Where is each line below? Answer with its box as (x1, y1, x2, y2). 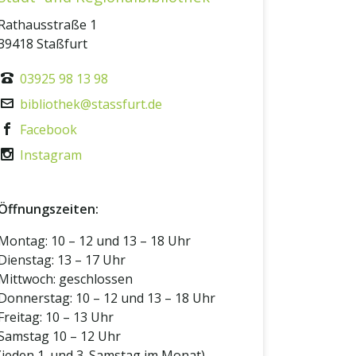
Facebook (20, 121, 77, 138)
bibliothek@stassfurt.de (20, 95, 162, 113)
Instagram (20, 146, 82, 164)
